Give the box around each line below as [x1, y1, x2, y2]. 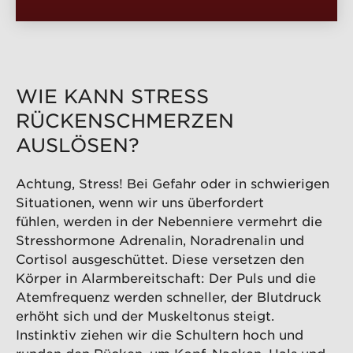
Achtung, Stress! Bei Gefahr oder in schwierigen [16, 175, 329, 191]
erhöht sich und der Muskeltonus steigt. [16, 307, 274, 324]
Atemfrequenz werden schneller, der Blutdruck [16, 288, 321, 305]
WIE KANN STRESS [16, 85, 209, 108]
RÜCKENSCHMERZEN [16, 110, 234, 132]
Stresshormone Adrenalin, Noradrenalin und [16, 232, 304, 248]
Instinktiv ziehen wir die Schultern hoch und [16, 326, 303, 343]
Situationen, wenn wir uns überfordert [16, 194, 264, 210]
